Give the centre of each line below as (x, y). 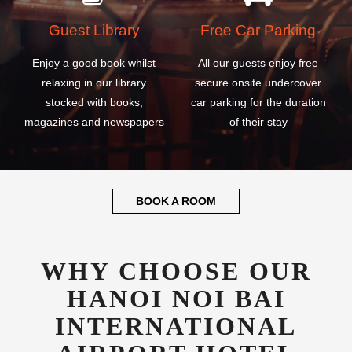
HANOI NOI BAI (176, 299)
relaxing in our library (94, 83)
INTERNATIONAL (176, 326)
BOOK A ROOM (176, 202)
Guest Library (94, 30)
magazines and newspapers (94, 122)
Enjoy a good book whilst (94, 63)
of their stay (258, 122)
